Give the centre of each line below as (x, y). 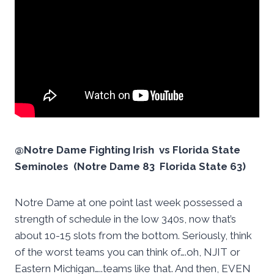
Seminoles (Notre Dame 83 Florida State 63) (130, 167)
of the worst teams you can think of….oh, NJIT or (128, 252)
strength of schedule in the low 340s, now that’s (125, 219)
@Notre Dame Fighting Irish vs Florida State (128, 150)
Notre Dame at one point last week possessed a (128, 203)
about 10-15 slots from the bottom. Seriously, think (133, 236)
